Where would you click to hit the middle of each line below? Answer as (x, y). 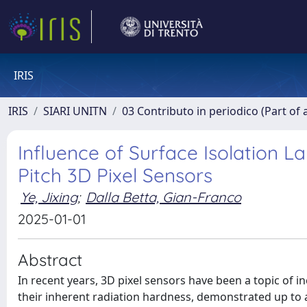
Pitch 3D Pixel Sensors (115, 175)
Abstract (50, 260)
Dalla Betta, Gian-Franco (163, 197)
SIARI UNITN (75, 111)
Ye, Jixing (49, 197)
